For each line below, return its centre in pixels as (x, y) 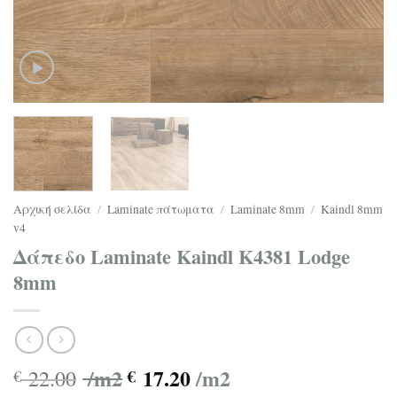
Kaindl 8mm (352, 209)
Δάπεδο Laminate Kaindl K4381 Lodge (182, 256)
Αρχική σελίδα (52, 209)
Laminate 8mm (268, 209)
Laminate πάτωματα (161, 209)
